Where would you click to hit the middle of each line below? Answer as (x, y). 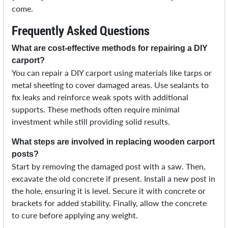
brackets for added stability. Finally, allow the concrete (109, 203)
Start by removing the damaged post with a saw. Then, (109, 166)
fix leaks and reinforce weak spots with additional (100, 97)
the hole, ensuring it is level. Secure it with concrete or (109, 191)
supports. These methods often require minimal (96, 109)
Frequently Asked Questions (81, 31)
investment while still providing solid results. (91, 122)
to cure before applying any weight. (75, 215)
